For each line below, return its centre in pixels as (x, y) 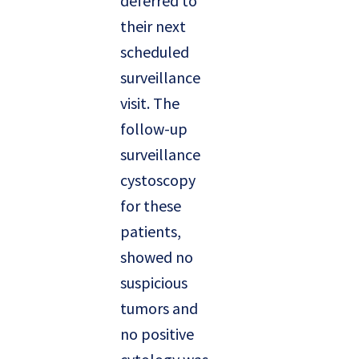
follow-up (154, 129)
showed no (157, 257)
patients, (151, 232)
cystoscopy (158, 180)
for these (151, 206)
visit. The (150, 103)
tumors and (159, 309)
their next (153, 26)
